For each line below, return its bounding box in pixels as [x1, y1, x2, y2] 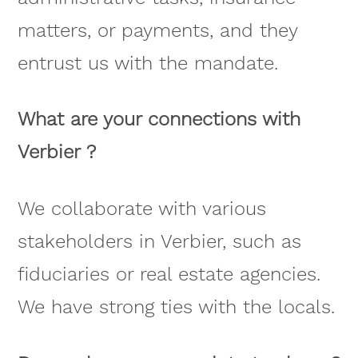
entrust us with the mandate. [17, 51, 278, 74]
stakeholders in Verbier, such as [17, 230, 301, 253]
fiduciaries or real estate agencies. [17, 263, 320, 286]
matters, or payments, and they [17, 18, 297, 42]
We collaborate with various [17, 197, 266, 221]
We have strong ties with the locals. [17, 296, 335, 319]
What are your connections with [17, 108, 300, 131]
